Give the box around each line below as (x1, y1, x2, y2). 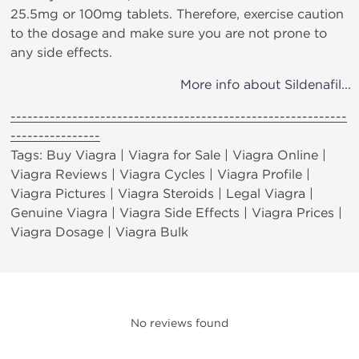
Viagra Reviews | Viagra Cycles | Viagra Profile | (10, 167, 310, 183)
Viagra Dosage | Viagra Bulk (10, 224, 188, 240)
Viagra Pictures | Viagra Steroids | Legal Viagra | (10, 186, 313, 202)
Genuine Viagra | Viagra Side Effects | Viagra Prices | (10, 205, 342, 221)
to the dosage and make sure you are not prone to (10, 26, 327, 42)
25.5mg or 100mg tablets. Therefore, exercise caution (10, 6, 344, 22)
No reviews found (131, 317, 228, 331)
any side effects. (10, 45, 112, 61)
